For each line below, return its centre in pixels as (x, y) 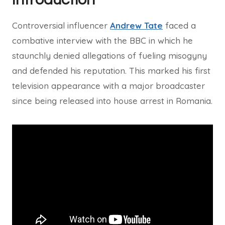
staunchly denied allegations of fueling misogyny (109, 55)
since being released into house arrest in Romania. (112, 101)
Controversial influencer (61, 25)
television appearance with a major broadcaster (108, 86)
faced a (179, 25)
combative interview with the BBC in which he (102, 40)
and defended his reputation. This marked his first (111, 71)
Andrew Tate (136, 25)
